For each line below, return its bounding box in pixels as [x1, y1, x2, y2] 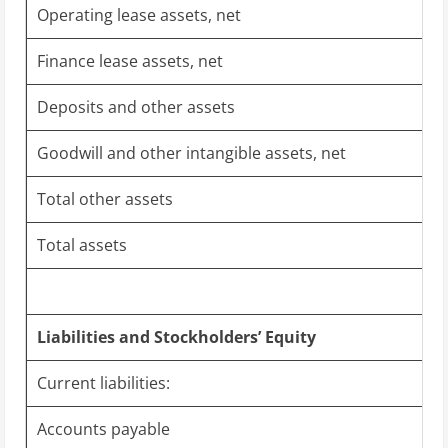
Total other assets [37, 187, 173, 210]
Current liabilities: [37, 371, 170, 394]
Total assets [37, 233, 127, 256]
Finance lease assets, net [37, 49, 223, 72]
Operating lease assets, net [37, 3, 241, 26]
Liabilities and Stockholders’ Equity [37, 325, 316, 348]
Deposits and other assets [37, 95, 235, 118]
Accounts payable [37, 417, 170, 440]
